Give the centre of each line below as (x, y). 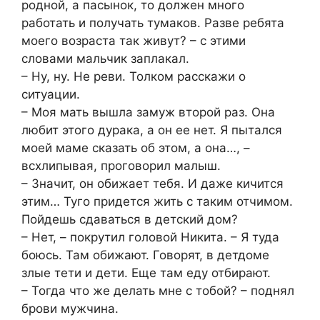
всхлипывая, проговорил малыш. (121, 166)
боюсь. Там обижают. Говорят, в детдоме (145, 255)
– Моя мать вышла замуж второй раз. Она (148, 112)
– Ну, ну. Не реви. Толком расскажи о (134, 77)
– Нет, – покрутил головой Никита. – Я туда (150, 237)
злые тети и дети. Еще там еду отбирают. (146, 273)
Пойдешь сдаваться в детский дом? (130, 220)
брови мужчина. (70, 309)
